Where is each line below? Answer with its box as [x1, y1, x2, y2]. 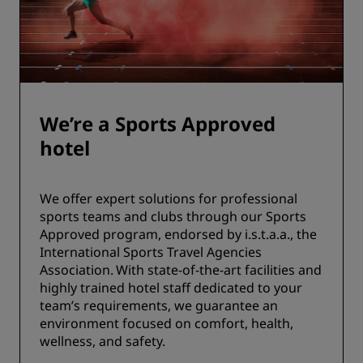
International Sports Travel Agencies [40, 243, 262, 261]
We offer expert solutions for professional [40, 190, 297, 207]
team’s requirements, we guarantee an [40, 297, 278, 314]
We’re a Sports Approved [40, 110, 275, 137]
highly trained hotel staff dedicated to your [40, 279, 302, 297]
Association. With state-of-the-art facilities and [40, 261, 322, 279]
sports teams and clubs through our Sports [40, 207, 306, 225]
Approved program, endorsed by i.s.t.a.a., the [40, 225, 317, 243]
